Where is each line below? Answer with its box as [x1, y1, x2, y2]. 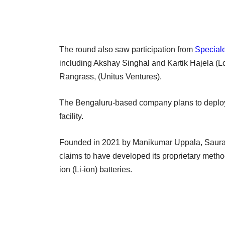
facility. [59, 111, 89, 121]
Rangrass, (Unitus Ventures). [59, 72, 166, 81]
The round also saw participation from [59, 45, 195, 54]
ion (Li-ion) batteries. [59, 165, 132, 174]
